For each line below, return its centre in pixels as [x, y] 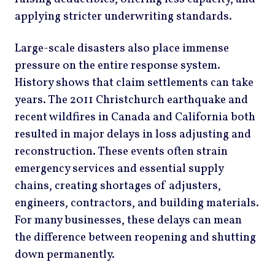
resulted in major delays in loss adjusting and [133, 134]
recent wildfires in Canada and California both [135, 117]
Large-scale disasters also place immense [122, 48]
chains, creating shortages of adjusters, [118, 186]
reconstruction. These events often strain [121, 151]
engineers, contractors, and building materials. [137, 203]
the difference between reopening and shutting [135, 237]
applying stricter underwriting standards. [123, 17]
